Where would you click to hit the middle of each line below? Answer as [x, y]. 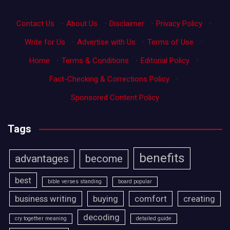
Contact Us [35, 23]
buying [106, 198]
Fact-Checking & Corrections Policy [109, 79]
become [104, 158]
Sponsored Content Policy [115, 97]
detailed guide [154, 218]
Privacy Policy [179, 23]
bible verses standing [75, 181]
